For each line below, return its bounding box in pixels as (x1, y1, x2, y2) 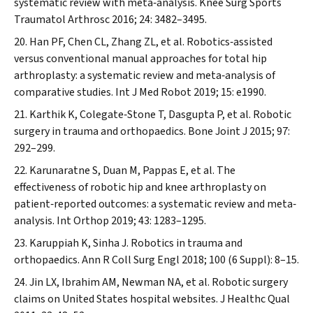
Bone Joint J (188, 124, 247, 139)
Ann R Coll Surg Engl (82, 252, 180, 268)
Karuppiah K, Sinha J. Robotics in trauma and (29, 235, 242, 251)
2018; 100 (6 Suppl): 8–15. (180, 252, 299, 268)
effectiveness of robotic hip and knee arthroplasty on (14, 180, 266, 195)
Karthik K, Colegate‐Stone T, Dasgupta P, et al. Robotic (29, 107, 291, 122)
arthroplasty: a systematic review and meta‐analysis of (14, 68, 275, 83)
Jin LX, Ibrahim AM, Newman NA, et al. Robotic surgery (29, 275, 288, 290)
